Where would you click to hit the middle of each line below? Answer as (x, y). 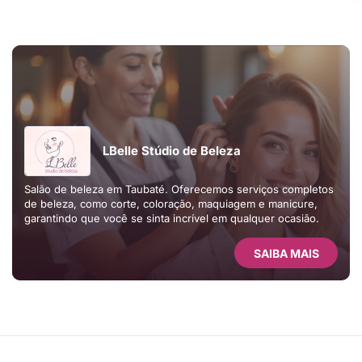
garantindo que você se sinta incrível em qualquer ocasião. (172, 218)
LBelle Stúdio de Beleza (172, 151)
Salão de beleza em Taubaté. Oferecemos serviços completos (65, 189)
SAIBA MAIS (286, 253)
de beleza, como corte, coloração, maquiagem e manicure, (171, 204)
